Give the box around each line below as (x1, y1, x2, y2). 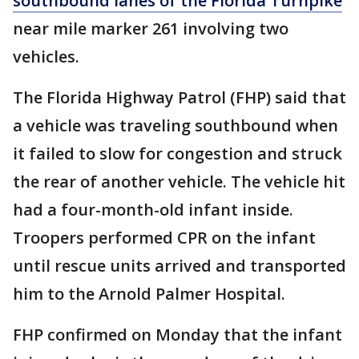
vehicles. (13, 46, 79, 68)
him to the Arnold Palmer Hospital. (13, 283, 289, 305)
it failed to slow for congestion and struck (13, 143, 342, 165)
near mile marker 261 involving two (13, 18, 288, 40)
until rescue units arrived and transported (13, 255, 346, 277)
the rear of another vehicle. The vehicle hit (13, 171, 345, 193)
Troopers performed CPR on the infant (13, 227, 316, 249)
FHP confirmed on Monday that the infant (13, 324, 342, 346)
